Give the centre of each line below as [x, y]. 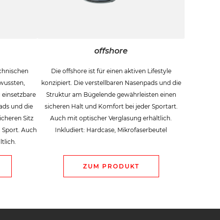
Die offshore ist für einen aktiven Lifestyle [111, 71]
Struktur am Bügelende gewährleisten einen [111, 94]
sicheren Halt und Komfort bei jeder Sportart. [111, 106]
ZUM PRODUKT [111, 166]
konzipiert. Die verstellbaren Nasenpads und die [111, 82]
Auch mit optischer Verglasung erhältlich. [111, 118]
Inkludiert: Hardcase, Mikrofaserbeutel [111, 130]
